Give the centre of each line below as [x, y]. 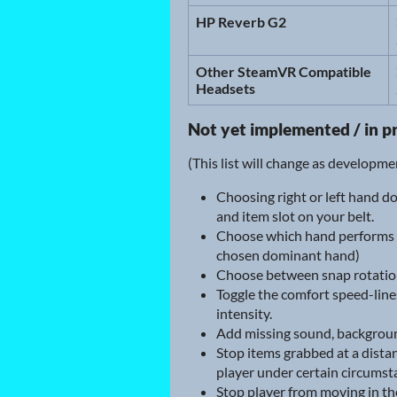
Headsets [226, 89]
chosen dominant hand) [288, 255]
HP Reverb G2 [241, 22]
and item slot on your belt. [295, 216]
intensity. [244, 314]
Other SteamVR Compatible [284, 72]
